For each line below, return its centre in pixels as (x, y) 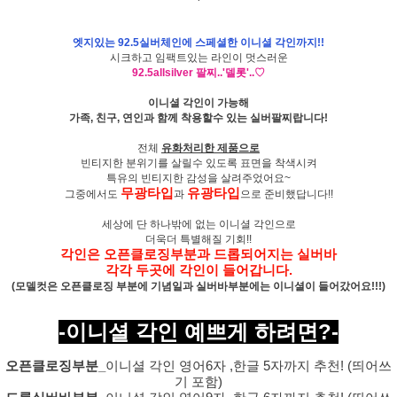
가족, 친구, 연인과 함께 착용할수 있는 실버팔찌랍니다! (198, 118)
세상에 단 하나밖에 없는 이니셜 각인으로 (198, 225)
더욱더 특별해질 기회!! (198, 240)
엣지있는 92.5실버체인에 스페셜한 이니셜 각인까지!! (198, 43)
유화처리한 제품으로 (210, 148)
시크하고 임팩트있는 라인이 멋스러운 (198, 58)
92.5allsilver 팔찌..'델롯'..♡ (198, 73)
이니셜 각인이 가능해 (198, 103)
